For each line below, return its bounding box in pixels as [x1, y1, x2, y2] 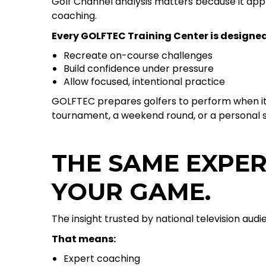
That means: [52, 232, 116, 246]
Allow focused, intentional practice [64, 75, 225, 88]
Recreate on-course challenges [64, 49, 213, 62]
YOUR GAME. [52, 177, 211, 206]
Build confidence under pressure [64, 62, 214, 75]
